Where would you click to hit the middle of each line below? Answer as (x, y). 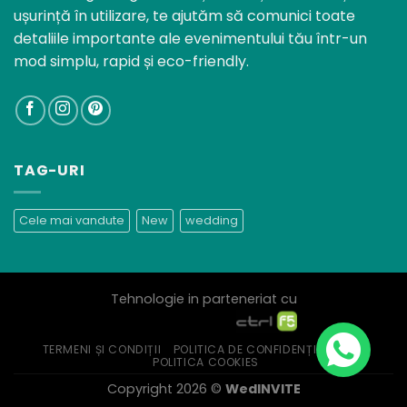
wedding (212, 221)
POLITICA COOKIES (206, 362)
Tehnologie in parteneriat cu (203, 298)
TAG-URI (50, 170)
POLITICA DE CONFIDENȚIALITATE (267, 350)
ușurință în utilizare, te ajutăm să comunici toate (184, 15)
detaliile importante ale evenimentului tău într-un (190, 38)
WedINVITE (263, 389)
